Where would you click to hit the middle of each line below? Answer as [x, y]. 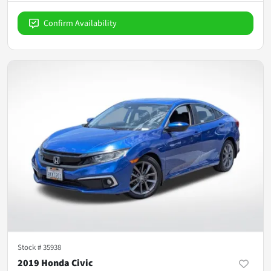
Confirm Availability [80, 23]
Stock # [30, 247]
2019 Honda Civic [55, 263]
